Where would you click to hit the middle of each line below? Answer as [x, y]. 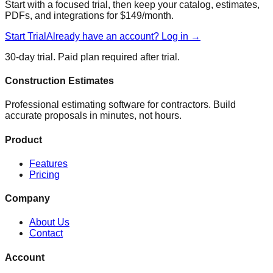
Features [48, 163]
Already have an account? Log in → [123, 36]
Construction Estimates [59, 81]
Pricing [44, 174]
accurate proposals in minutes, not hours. [93, 116]
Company [27, 199]
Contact [46, 233]
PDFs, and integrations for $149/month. [89, 15]
